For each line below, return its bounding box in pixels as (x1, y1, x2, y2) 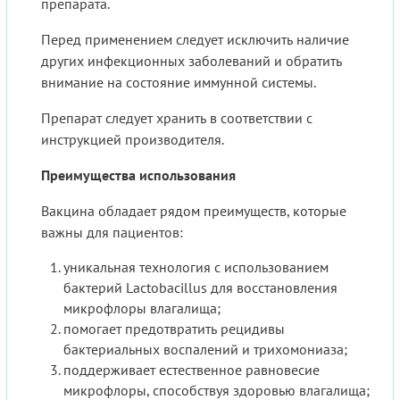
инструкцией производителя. (41, 130, 224, 149)
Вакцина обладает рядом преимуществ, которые (41, 202, 346, 221)
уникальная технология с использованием (63, 258, 329, 277)
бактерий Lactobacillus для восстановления (63, 279, 337, 297)
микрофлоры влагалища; (63, 299, 221, 318)
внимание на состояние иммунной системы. (41, 73, 316, 92)
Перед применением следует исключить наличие (41, 30, 349, 49)
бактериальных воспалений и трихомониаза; (63, 340, 347, 359)
